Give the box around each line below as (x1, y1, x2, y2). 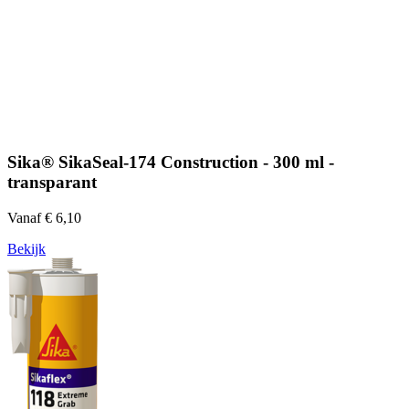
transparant (7, 173, 97, 193)
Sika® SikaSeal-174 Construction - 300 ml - (7, 152, 334, 173)
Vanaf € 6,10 (7, 210, 81, 226)
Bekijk (7, 241, 46, 257)
